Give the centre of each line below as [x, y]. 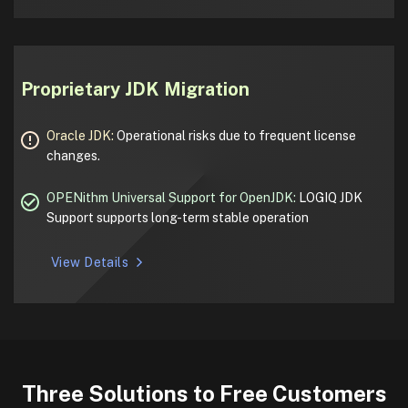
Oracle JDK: [82, 136]
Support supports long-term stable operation [178, 218]
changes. [73, 156]
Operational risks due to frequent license [236, 136]
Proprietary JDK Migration [135, 90]
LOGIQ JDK [331, 198]
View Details [90, 263]
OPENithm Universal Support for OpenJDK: [173, 198]
